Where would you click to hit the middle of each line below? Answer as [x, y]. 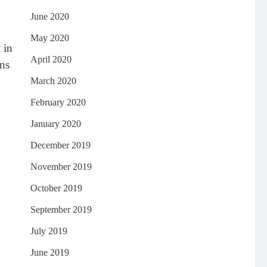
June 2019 [49, 252]
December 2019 [60, 145]
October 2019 [56, 188]
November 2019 [61, 167]
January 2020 [55, 124]
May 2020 [49, 38]
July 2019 [49, 231]
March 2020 [53, 81]
